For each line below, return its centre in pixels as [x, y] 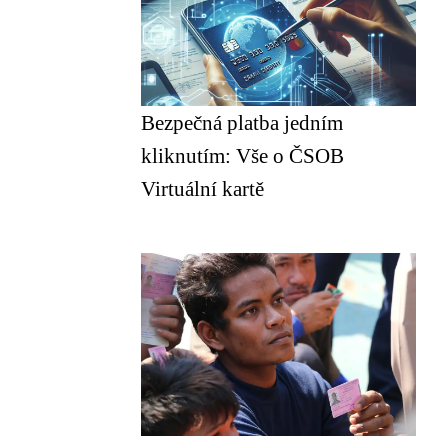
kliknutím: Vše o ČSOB [242, 155]
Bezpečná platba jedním [242, 122]
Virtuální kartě [202, 188]
